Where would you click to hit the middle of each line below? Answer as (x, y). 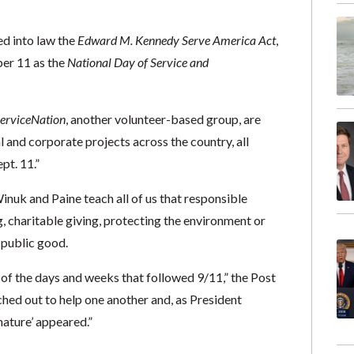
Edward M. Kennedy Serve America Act (176, 40)
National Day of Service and (137, 62)
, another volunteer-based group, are (163, 119)
